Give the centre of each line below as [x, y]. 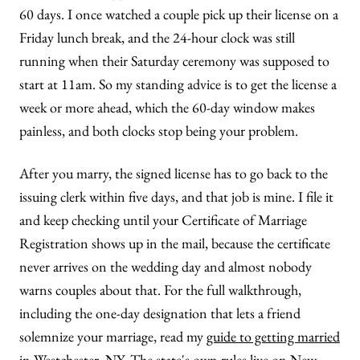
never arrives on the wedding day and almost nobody [166, 266]
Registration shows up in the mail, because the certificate [175, 243]
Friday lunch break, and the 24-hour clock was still [157, 37]
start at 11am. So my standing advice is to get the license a [178, 84]
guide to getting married [273, 336]
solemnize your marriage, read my [113, 336]
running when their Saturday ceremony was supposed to [174, 61]
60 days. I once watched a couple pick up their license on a [179, 14]
